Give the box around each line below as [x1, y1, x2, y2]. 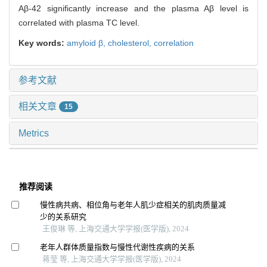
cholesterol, [108, 38, 154, 48]
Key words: [18, 38, 67, 48]
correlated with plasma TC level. [18, 17, 139, 27]
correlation [154, 38, 194, 48]
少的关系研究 [39, 212, 86, 222]
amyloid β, [67, 38, 108, 48]
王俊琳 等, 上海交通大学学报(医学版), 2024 [42, 224, 189, 234]
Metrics [18, 128, 49, 139]
